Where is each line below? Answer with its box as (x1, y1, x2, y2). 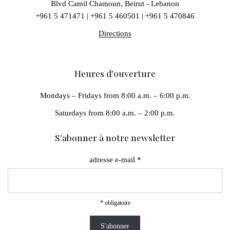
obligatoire (103, 199, 130, 207)
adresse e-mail (89, 156, 137, 164)
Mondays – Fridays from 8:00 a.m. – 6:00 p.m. (40, 91, 190, 100)
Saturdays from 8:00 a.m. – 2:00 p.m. (55, 109, 175, 118)
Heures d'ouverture (74, 67, 156, 80)
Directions (99, 29, 131, 38)
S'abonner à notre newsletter (55, 131, 175, 144)
